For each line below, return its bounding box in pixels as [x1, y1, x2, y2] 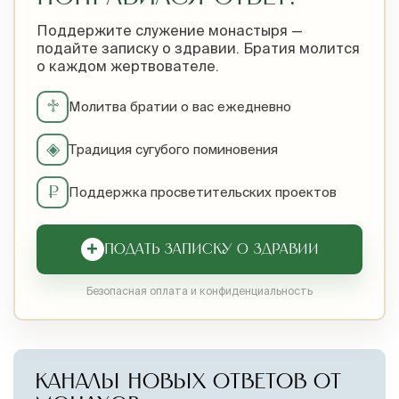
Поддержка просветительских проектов [69, 184, 337, 200]
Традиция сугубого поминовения [69, 142, 278, 158]
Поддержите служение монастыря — [37, 22, 303, 39]
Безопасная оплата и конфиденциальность [86, 285, 313, 297]
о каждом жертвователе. [37, 58, 219, 75]
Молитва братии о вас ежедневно [69, 99, 291, 115]
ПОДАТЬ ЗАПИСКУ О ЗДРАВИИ [103, 242, 319, 257]
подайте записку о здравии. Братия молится [37, 40, 360, 57]
